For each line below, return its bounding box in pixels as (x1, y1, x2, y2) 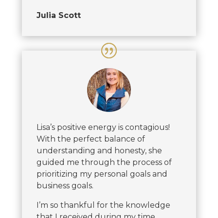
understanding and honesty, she (36, 145, 162, 155)
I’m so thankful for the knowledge (36, 200, 170, 210)
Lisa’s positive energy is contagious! (36, 122, 170, 132)
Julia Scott (36, 10, 81, 20)
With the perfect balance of (36, 134, 145, 144)
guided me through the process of (36, 157, 172, 167)
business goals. (36, 181, 93, 190)
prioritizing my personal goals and (36, 169, 167, 179)
